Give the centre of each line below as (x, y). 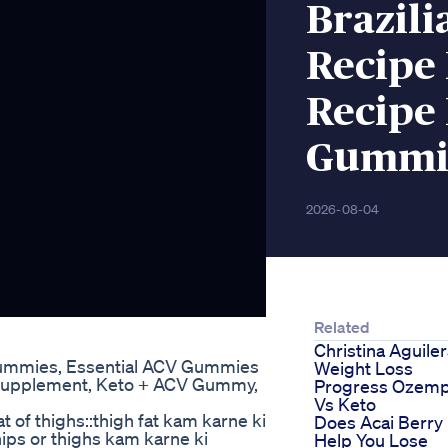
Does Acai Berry (378, 422)
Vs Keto (345, 404)
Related (342, 327)
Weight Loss (363, 368)
